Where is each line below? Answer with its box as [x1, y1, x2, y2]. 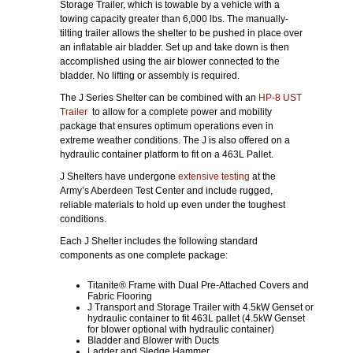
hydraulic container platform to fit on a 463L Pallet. [60, 149, 273, 160]
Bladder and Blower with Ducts [87, 335, 219, 346]
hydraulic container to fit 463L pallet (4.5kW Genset [87, 313, 305, 324]
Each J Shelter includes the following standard [60, 236, 258, 247]
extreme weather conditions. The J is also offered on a [60, 135, 290, 146]
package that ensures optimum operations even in [60, 121, 273, 132]
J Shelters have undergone [60, 171, 178, 182]
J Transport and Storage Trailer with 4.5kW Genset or [87, 302, 314, 313]
